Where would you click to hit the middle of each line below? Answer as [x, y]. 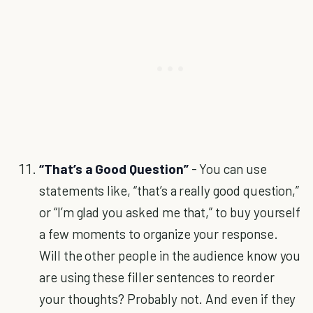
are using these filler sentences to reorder [157, 277]
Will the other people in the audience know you [170, 255]
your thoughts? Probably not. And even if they [168, 299]
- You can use [227, 169]
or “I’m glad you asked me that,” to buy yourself [170, 212]
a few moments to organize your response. [159, 234]
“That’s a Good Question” [114, 169]
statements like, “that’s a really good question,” [169, 190]
